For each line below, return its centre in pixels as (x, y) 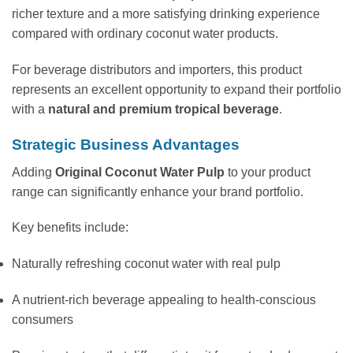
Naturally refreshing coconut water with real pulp (146, 264)
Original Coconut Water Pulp (140, 172)
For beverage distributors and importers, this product (157, 70)
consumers (43, 319)
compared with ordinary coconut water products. (145, 34)
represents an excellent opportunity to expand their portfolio (176, 90)
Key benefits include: (70, 228)
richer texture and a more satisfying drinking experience (166, 14)
